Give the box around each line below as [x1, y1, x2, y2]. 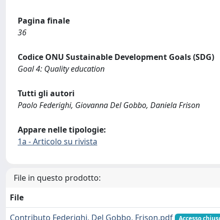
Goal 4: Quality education [18, 63, 105, 74]
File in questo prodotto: [14, 172, 101, 183]
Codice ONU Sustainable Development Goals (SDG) [18, 52, 214, 62]
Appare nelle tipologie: [18, 124, 106, 135]
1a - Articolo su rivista [18, 136, 97, 147]
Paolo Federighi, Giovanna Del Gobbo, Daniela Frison [18, 100, 200, 110]
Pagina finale [18, 15, 70, 26]
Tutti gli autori [18, 88, 75, 99]
